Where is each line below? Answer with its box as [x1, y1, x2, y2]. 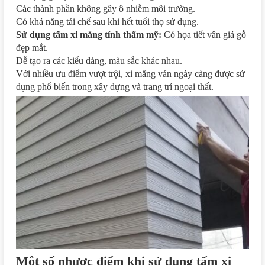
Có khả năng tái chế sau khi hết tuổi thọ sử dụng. [16, 17, 199, 27]
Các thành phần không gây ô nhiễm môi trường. [16, 4, 195, 14]
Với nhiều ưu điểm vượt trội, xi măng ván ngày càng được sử [16, 69, 245, 79]
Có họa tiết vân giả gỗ [161, 30, 246, 40]
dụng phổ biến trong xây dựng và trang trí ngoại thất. [16, 82, 214, 92]
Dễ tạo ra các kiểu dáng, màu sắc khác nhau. [16, 56, 182, 66]
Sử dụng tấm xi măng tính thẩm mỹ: [16, 30, 161, 40]
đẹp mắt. [16, 43, 48, 53]
